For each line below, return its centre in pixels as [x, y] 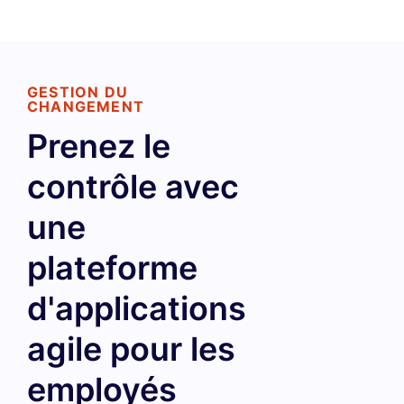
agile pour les [131, 349]
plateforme [112, 268]
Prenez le [99, 146]
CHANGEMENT [86, 106]
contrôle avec [133, 187]
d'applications [137, 308]
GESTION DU [78, 92]
